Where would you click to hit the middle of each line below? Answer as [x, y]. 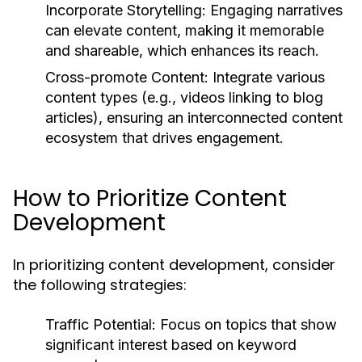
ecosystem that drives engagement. [164, 138]
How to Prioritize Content [150, 198]
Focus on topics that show [246, 324]
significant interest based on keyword [171, 345]
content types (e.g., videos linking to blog [184, 97]
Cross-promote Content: [127, 77]
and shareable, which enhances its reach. [182, 51]
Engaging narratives [274, 10]
